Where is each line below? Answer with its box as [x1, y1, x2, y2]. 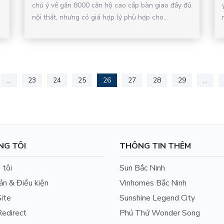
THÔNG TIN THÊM [119, 140, 191, 151]
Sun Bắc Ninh [119, 162, 165, 173]
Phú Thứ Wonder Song [119, 207, 200, 218]
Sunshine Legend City [119, 192, 195, 203]
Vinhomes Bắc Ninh [119, 177, 186, 188]
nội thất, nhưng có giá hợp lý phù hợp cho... [32, 12, 168, 22]
